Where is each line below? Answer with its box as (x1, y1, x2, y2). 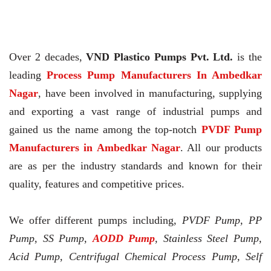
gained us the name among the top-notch (9, 123, 201, 136)
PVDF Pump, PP (181, 214, 263, 227)
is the (233, 51, 263, 64)
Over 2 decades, (9, 51, 87, 64)
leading (9, 69, 41, 82)
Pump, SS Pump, (9, 232, 93, 245)
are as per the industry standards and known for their (9, 160, 262, 172)
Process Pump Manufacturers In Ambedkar (47, 69, 263, 82)
